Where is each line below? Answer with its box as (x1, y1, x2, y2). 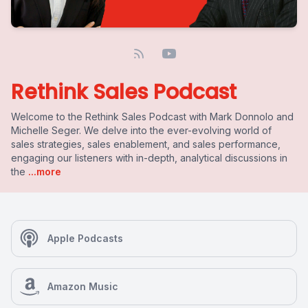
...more (25, 166, 61, 177)
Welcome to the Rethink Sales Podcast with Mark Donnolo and (11, 111, 294, 122)
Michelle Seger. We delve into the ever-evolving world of (11, 124, 272, 136)
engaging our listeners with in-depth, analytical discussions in (11, 152, 287, 164)
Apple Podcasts (47, 232, 123, 244)
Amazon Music (47, 280, 118, 292)
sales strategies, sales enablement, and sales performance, (11, 138, 280, 150)
